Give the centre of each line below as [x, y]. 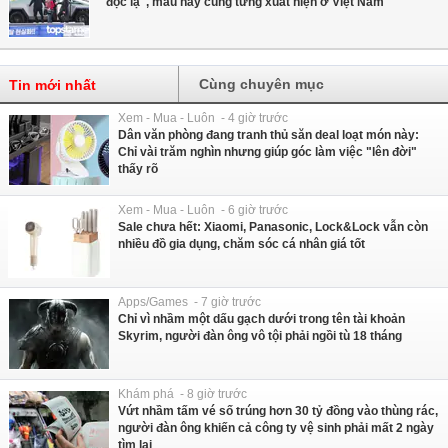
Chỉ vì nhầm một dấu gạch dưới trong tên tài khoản [261, 318]
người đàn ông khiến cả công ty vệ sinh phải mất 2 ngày [276, 427]
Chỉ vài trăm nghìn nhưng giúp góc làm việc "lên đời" [267, 151]
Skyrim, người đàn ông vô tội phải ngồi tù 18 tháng [260, 335]
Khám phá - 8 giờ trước [182, 393]
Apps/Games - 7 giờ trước [189, 301]
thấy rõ [138, 168]
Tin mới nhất [52, 84]
